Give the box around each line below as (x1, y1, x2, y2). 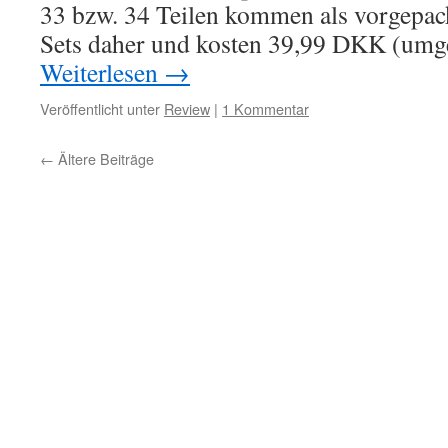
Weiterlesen (40, 55, 164, 89)
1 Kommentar (222, 98, 309, 119)
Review (164, 98, 210, 119)
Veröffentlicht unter (40, 98, 160, 119)
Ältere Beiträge (54, 148, 154, 169)
